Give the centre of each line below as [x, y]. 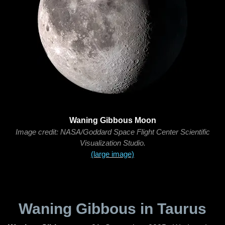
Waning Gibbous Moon [113, 120]
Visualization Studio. [113, 143]
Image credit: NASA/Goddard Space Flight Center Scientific [113, 132]
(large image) [113, 154]
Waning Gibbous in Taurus [113, 209]
